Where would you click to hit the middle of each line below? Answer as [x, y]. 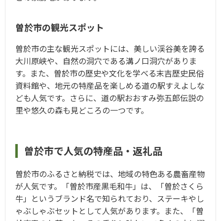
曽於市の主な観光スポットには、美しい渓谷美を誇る [110, 49]
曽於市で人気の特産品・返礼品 [93, 151]
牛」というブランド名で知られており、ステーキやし [110, 199]
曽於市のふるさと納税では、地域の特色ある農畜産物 [110, 174]
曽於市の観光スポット [60, 27]
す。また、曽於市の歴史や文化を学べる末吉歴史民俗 [110, 73]
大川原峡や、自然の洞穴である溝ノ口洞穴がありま [106, 61]
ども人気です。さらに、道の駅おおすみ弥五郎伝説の [110, 98]
